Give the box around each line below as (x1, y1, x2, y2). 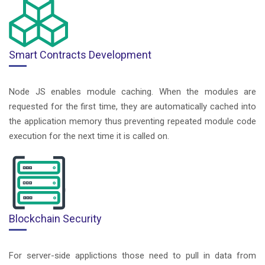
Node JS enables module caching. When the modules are (9, 86, 256, 97)
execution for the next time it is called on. (9, 130, 169, 141)
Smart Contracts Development (9, 48, 151, 61)
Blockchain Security (9, 212, 102, 225)
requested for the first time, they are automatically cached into (9, 101, 256, 112)
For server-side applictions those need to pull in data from (9, 250, 256, 261)
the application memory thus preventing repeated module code (9, 115, 256, 127)
